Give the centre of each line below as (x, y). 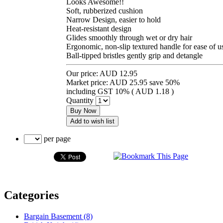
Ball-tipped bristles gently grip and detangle (134, 55)
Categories (31, 195)
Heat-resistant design (99, 28)
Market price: (88, 82)
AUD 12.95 (118, 73)
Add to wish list (92, 121)
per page (56, 138)
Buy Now (83, 111)
